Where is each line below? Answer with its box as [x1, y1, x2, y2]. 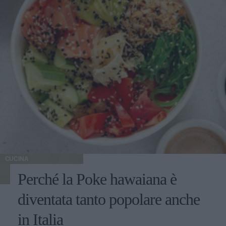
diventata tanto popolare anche [18, 190, 200, 208]
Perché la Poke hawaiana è [18, 169, 177, 188]
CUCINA [5, 155, 29, 162]
